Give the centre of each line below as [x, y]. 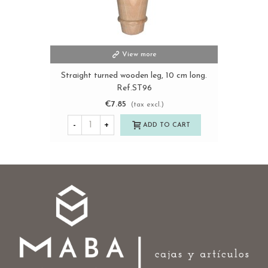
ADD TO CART [166, 125]
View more [139, 55]
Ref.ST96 [134, 89]
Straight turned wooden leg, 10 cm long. [134, 76]
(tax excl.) [147, 105]
